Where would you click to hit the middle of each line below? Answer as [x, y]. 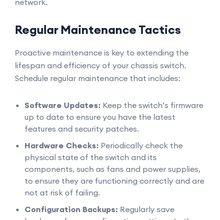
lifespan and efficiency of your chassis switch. [100, 65]
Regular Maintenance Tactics [98, 29]
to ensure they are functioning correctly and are [114, 181]
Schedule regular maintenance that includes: [97, 78]
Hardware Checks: [62, 145]
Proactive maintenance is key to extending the [102, 53]
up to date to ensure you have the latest [100, 117]
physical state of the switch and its [91, 157]
